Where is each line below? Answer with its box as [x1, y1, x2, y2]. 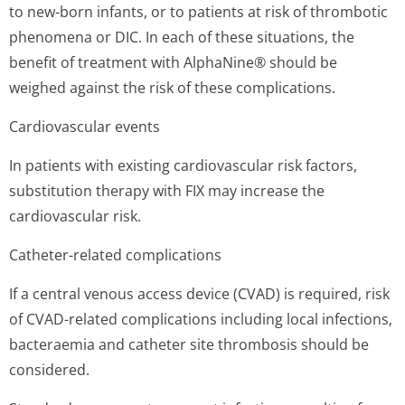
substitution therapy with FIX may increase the [9, 181, 325, 201]
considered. [9, 360, 89, 380]
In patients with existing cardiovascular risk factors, [9, 155, 357, 175]
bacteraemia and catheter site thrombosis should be [9, 334, 369, 354]
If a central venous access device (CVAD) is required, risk [9, 284, 390, 304]
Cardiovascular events [9, 117, 160, 137]
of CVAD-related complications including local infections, [9, 309, 392, 329]
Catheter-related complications [9, 245, 221, 265]
